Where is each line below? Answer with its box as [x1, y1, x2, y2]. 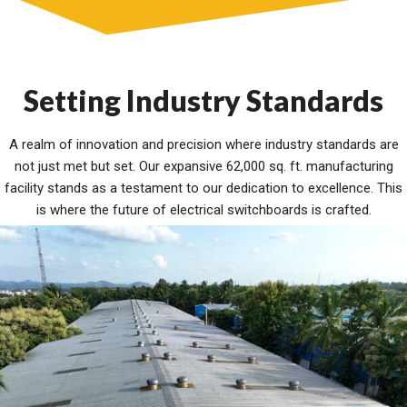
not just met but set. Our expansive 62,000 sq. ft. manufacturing [14, 158, 393, 175]
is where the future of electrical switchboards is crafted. [35, 202, 372, 219]
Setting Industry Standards [24, 83, 383, 119]
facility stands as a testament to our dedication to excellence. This [5, 180, 402, 197]
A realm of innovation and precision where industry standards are [8, 136, 399, 154]
